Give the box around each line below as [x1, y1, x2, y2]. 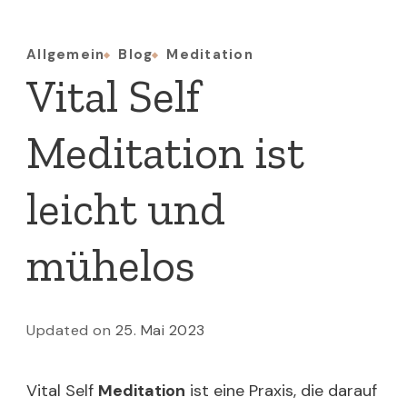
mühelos [26, 238, 195, 293]
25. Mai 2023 [114, 321, 205, 340]
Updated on [26, 321, 115, 340]
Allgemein [26, 45, 105, 64]
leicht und [26, 182, 225, 236]
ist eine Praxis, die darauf [185, 380, 377, 402]
